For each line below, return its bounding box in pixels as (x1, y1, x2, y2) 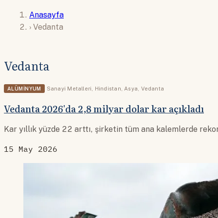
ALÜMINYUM (7, 86, 41, 92)
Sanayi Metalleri (46, 86, 92, 92)
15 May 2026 (4, 144, 57, 154)
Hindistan (94, 86, 121, 92)
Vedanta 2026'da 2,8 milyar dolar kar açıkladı (4, 102, 204, 116)
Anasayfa (29, 10, 64, 19)
